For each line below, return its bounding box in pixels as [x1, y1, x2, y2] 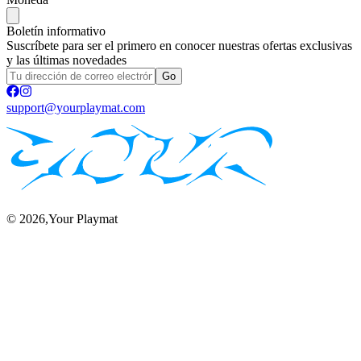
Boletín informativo [6, 24, 106, 39]
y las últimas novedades [6, 53, 127, 68]
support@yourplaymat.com [6, 101, 145, 115]
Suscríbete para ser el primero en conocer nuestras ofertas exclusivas [6, 39, 352, 53]
